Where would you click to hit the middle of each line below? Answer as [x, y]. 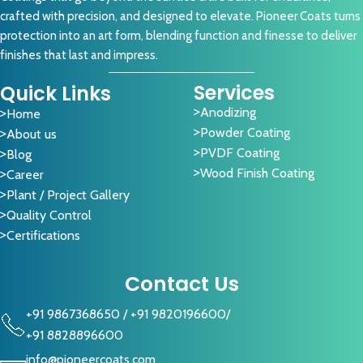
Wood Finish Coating [257, 173]
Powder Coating [245, 132]
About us [32, 134]
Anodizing [228, 112]
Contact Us [181, 284]
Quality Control [49, 215]
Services [234, 92]
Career [25, 174]
